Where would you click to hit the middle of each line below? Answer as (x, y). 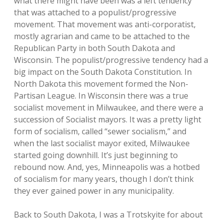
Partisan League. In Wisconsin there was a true (101, 96)
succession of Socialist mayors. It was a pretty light (108, 119)
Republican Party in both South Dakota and (94, 48)
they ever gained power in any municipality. (94, 191)
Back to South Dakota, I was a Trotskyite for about (108, 215)
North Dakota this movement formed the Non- (101, 84)
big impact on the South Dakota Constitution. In (103, 72)
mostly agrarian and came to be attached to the (102, 36)
